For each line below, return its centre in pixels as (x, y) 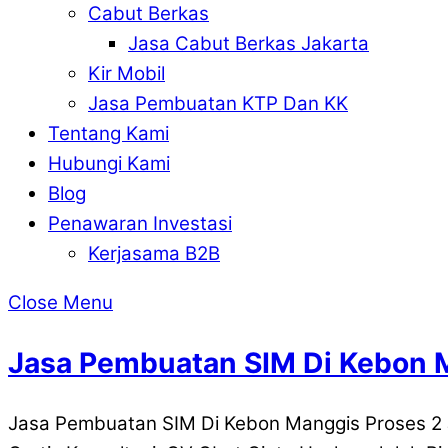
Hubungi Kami (109, 163)
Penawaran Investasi (140, 223)
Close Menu (60, 302)
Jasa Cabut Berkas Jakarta (248, 43)
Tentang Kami (108, 133)
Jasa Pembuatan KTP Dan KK (218, 103)
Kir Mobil (126, 73)
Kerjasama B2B (154, 253)
